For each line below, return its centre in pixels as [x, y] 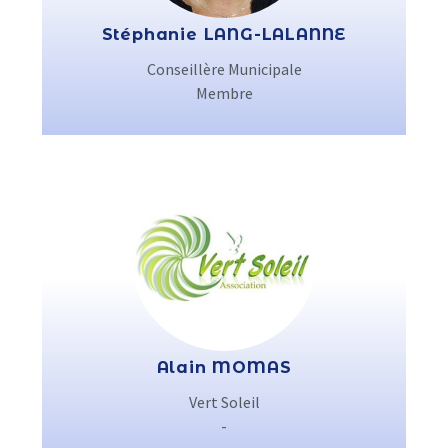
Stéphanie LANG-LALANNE [224, 34]
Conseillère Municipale [224, 69]
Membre [224, 93]
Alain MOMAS [224, 367]
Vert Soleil [224, 402]
